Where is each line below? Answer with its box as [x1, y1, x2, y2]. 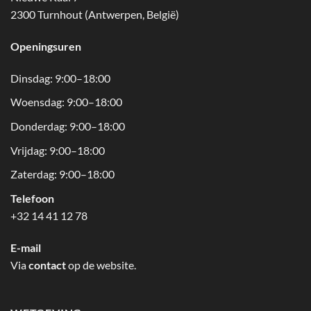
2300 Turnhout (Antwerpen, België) [10, 8, 179, 22]
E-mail [10, 240, 41, 254]
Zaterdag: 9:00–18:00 [10, 167, 115, 181]
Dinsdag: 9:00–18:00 [10, 71, 110, 85]
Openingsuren [10, 40, 81, 53]
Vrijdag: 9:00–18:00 [10, 143, 105, 157]
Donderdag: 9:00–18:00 [10, 119, 125, 133]
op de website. [66, 258, 136, 271]
